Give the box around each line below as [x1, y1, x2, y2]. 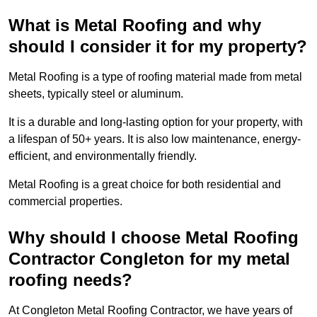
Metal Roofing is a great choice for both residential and [8, 178, 281, 191]
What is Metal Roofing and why [8, 16, 261, 35]
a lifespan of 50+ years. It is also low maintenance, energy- [8, 133, 301, 146]
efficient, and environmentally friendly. [8, 150, 197, 163]
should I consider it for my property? [8, 37, 307, 57]
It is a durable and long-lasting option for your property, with [8, 116, 303, 129]
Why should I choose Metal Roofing [8, 228, 299, 248]
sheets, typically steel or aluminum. [8, 88, 183, 100]
